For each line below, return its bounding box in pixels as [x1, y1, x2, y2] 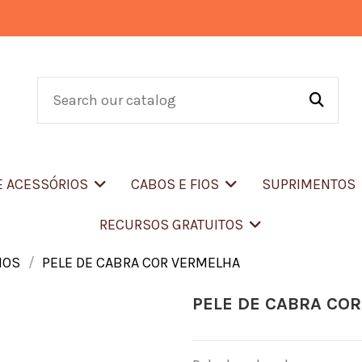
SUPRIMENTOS [262, 175, 360, 193]
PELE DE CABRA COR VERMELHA [42, 254, 241, 271]
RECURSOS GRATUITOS [99, 216, 247, 234]
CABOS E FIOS [131, 175, 223, 193]
